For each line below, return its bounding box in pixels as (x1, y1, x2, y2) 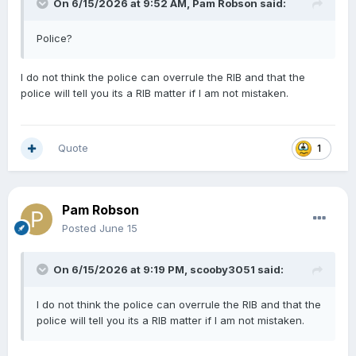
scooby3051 (190, 263, 255, 277)
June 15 (99, 222, 137, 235)
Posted (62, 222, 99, 235)
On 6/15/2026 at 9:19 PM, (53, 263, 190, 277)
